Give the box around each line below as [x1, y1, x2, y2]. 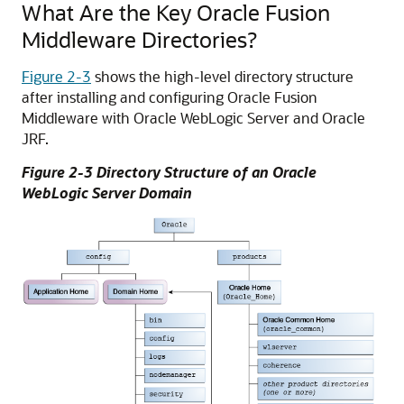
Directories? [136, 25, 257, 53]
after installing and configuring [22, 87, 227, 106]
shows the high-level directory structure [91, 67, 353, 86]
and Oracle [289, 108, 365, 127]
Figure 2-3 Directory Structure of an [22, 162, 272, 181]
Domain [135, 183, 192, 202]
